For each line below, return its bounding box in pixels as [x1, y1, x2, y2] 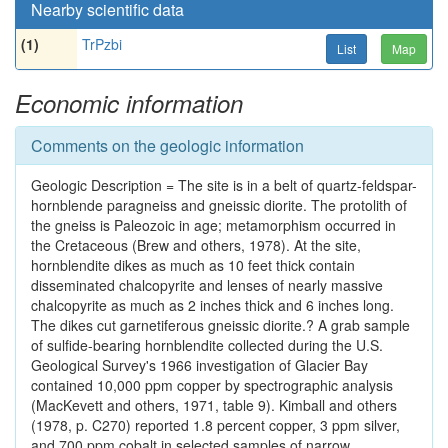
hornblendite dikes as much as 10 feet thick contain [31, 255, 355, 275]
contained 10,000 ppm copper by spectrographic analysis [31, 375, 393, 395]
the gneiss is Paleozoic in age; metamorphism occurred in [31, 215, 396, 235]
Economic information [15, 86, 243, 120]
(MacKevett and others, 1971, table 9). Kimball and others [31, 395, 397, 415]
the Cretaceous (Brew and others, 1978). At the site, [31, 235, 361, 255]
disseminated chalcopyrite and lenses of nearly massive [31, 275, 383, 295]
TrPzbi [82, 34, 122, 54]
